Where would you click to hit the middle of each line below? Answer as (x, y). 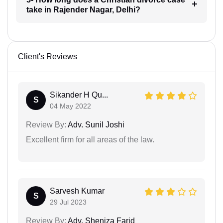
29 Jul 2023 (68, 202)
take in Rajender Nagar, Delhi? (83, 9)
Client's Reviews (48, 56)
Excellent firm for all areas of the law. (90, 139)
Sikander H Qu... (79, 95)
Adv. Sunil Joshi (95, 124)
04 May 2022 (70, 106)
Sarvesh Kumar (77, 191)
